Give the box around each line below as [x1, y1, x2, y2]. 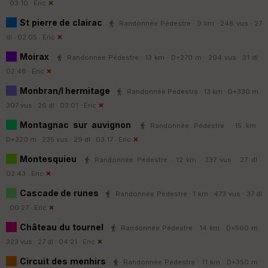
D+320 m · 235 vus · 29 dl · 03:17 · [6, 135, 118, 144]
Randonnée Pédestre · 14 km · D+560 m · [121, 223, 262, 232]
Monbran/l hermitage [20, 85, 112, 96]
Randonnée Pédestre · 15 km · [150, 121, 262, 130]
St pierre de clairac [20, 17, 105, 28]
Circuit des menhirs [20, 255, 108, 266]
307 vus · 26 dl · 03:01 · [6, 100, 84, 109]
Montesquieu [20, 153, 80, 164]
